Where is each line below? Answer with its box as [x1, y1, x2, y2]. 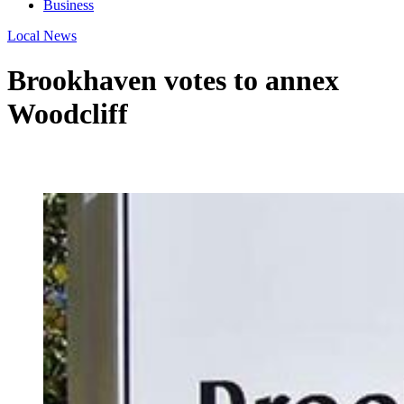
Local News [7, 28, 77, 44]
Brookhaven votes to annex [7, 63, 339, 96]
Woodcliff [7, 96, 128, 130]
